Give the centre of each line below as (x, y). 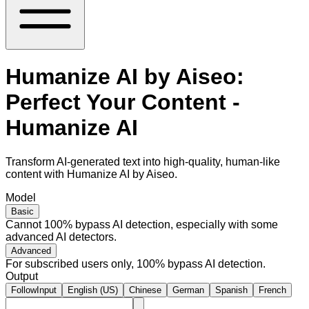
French (272, 290)
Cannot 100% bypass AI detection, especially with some (142, 224)
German (188, 290)
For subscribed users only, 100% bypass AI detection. (136, 263)
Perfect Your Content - (123, 102)
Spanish (231, 290)
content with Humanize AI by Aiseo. (91, 174)
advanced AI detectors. (61, 237)
